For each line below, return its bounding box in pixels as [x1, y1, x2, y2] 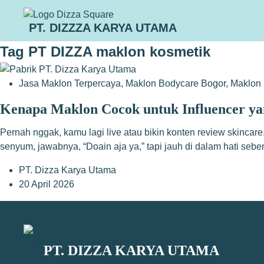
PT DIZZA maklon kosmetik [24, 44, 210, 60]
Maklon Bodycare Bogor [126, 78, 226, 88]
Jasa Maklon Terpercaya [19, 78, 121, 88]
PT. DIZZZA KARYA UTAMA [29, 21, 177, 35]
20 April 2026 [19, 179, 74, 189]
